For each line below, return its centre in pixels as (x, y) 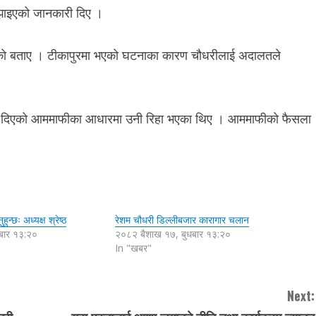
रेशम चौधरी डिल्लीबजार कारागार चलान (182, 219)
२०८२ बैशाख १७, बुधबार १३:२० (173, 233)
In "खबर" (134, 248)
